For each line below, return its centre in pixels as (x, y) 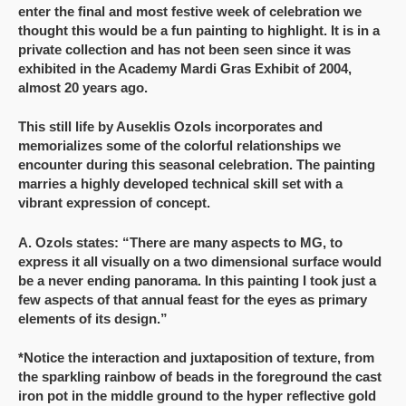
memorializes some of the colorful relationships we (179, 145)
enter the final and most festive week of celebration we (190, 11)
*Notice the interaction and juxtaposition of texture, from (196, 358)
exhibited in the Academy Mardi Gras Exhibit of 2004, (185, 68)
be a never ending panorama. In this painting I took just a (197, 280)
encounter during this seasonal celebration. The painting (197, 164)
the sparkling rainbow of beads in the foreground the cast (200, 377)
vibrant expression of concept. (114, 203)
